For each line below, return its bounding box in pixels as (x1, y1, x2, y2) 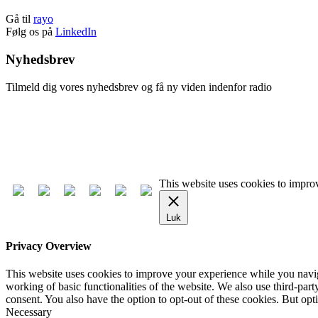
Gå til (6, 13, 33, 26)
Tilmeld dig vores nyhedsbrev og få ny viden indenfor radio (6, 80, 272, 93)
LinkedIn (55, 26, 97, 38)
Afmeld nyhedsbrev (6, 128, 94, 141)
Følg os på (6, 26, 55, 38)
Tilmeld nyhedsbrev (6, 104, 94, 117)
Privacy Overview (6, 240, 92, 253)
